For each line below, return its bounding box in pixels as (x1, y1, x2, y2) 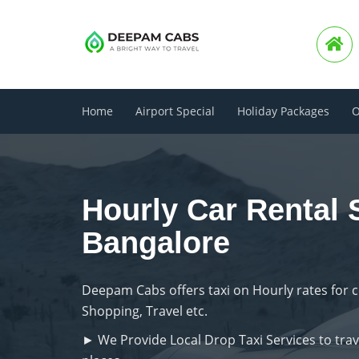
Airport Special (135, 103, 215, 119)
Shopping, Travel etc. (82, 302, 208, 320)
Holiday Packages (237, 103, 329, 119)
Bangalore (82, 226, 230, 260)
